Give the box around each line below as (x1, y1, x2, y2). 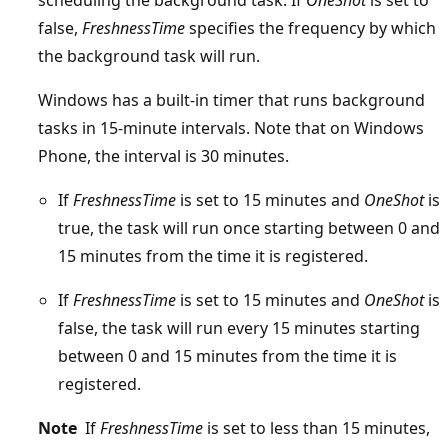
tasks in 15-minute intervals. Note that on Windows (38, 116, 424, 139)
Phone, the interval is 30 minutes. (38, 144, 289, 167)
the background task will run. (38, 44, 260, 67)
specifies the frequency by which (185, 16, 436, 39)
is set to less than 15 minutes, (203, 416, 430, 439)
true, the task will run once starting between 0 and (58, 216, 440, 239)
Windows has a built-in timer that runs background (38, 88, 425, 111)
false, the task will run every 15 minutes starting (58, 316, 420, 339)
